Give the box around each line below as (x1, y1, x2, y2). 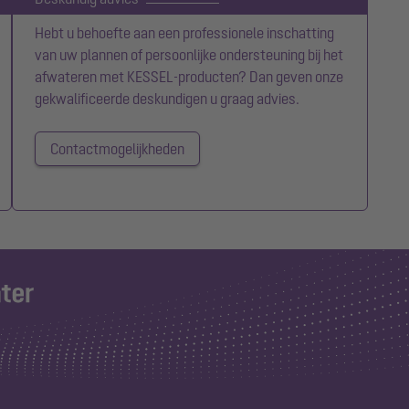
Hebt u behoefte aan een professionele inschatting (35, 25, 335, 42)
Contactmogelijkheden (50, 141, 185, 158)
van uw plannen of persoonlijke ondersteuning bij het (35, 47, 344, 64)
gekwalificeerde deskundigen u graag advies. (35, 90, 306, 108)
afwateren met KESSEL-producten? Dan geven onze (35, 68, 344, 86)
